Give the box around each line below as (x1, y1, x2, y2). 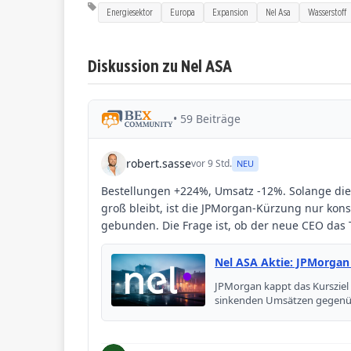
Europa (170, 5, 195, 18)
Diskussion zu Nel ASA (88, 54, 232, 76)
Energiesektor (107, 5, 153, 18)
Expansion (212, 5, 248, 18)
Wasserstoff (308, 5, 346, 18)
